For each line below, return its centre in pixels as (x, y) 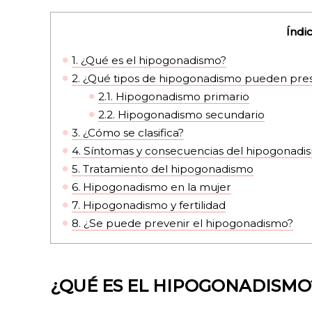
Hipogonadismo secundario (190, 115)
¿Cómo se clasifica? (132, 133)
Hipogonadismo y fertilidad (153, 205)
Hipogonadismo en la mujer (156, 187)
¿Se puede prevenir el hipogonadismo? (187, 224)
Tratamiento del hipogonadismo (167, 169)
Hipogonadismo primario (181, 97)
